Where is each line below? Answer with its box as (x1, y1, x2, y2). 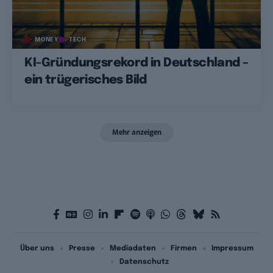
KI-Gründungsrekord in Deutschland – (24, 57, 249, 70)
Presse (68, 244, 95, 252)
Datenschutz (119, 258, 169, 266)
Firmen (170, 244, 197, 252)
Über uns (19, 244, 54, 252)
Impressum (211, 244, 253, 252)
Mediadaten (109, 244, 156, 252)
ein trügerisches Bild (24, 74, 147, 87)
